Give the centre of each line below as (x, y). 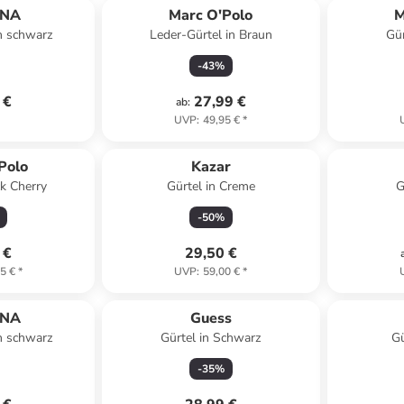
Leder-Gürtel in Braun (211, 35)
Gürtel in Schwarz (211, 338)
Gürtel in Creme (211, 186)
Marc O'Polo (211, 15)
